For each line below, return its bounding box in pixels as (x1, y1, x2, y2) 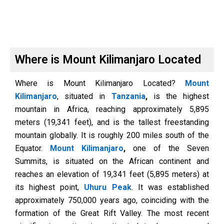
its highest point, (15, 182, 79, 192)
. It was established (131, 182, 209, 192)
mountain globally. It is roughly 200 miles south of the (15, 130, 209, 140)
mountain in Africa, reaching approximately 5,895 (15, 104, 209, 114)
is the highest (147, 91, 209, 101)
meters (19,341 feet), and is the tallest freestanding (15, 117, 209, 127)
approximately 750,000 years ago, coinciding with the (15, 195, 209, 205)
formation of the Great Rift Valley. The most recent (15, 208, 209, 218)
